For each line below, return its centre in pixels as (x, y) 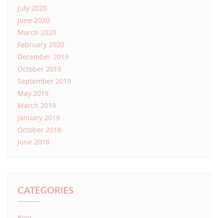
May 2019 (33, 93)
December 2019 (43, 56)
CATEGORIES (45, 190)
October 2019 (39, 69)
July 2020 (32, 8)
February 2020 (41, 44)
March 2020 (37, 32)
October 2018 (39, 129)
